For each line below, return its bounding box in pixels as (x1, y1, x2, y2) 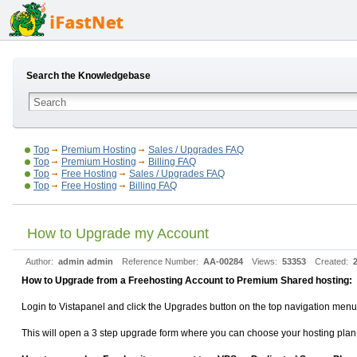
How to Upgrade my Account (27, 226, 209, 241)
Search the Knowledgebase (26, 70, 151, 81)
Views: (252, 257, 280, 266)
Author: (25, 257, 56, 266)
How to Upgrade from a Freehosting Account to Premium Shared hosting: (22, 275, 352, 286)
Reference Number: (122, 257, 201, 266)
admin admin (58, 257, 113, 266)
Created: (315, 257, 351, 266)
